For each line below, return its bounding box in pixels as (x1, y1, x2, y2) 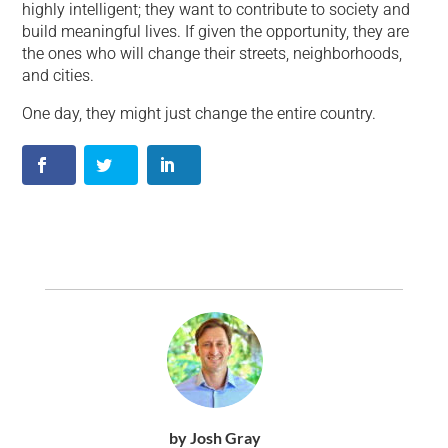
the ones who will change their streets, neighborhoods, (22, 43, 403, 63)
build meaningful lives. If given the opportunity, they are (22, 21, 410, 41)
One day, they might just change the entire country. (22, 103, 377, 123)
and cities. (22, 65, 95, 85)
